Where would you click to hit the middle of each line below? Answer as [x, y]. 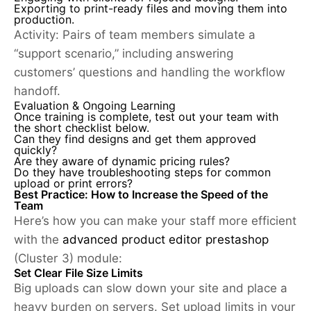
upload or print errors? [73, 183]
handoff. [37, 91]
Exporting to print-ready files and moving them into [151, 8]
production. [44, 19]
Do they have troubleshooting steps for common [142, 172]
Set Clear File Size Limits [78, 273]
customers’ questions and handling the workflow [150, 72]
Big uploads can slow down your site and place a [151, 288]
